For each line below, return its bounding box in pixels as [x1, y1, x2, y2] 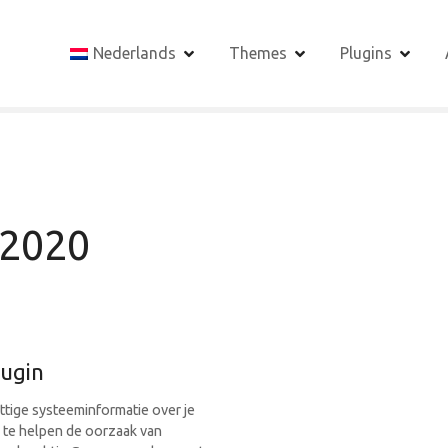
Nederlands [93, 44, 176, 63]
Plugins [340, 44, 392, 63]
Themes [229, 44, 287, 63]
